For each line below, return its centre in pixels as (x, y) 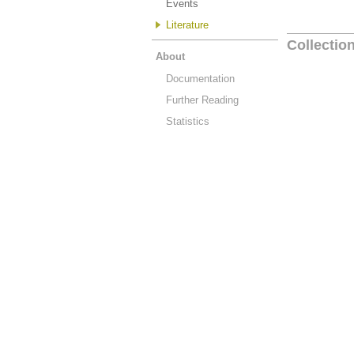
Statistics (188, 121)
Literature (187, 25)
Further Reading (202, 100)
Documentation (200, 79)
